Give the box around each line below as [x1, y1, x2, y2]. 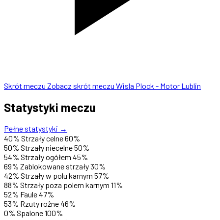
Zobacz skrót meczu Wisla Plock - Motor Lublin [47, 81, 201, 90]
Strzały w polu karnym [21, 171, 93, 181]
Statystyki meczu [4, 100, 96, 114]
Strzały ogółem [21, 152, 71, 162]
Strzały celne [21, 134, 63, 143]
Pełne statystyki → [4, 124, 67, 134]
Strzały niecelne [21, 143, 73, 153]
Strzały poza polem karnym [20, 180, 110, 190]
